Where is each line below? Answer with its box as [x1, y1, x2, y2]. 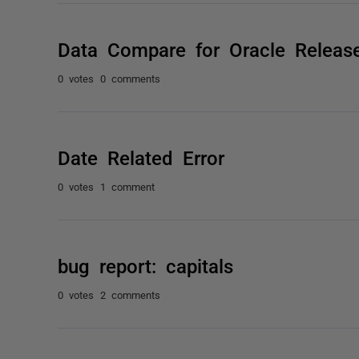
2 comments [100, 289, 160, 300]
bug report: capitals [58, 255, 233, 275]
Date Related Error [58, 147, 224, 167]
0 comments [100, 73, 160, 83]
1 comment [100, 181, 155, 192]
